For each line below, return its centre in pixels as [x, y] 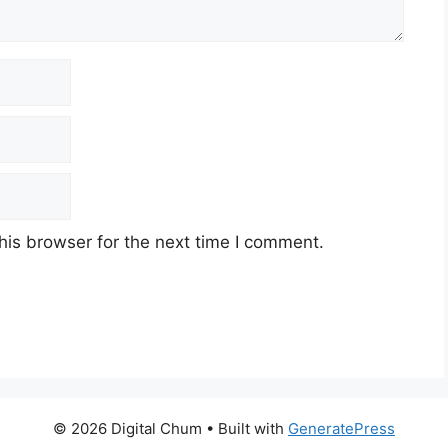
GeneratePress [341, 428]
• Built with [245, 428]
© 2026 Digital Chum [127, 428]
